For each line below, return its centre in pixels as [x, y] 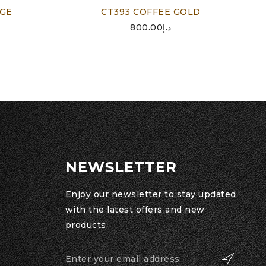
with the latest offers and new [135, 209]
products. [86, 225]
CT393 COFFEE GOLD [151, 12]
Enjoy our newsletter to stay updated [151, 194]
